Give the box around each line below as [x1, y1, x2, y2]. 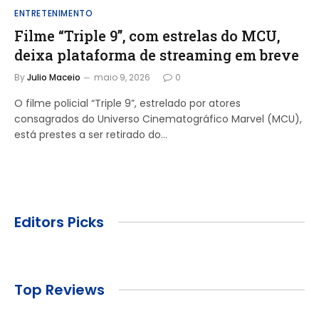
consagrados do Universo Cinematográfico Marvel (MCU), [14, 111, 302, 126]
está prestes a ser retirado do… [14, 127, 167, 142]
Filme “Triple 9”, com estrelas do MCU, [14, 26, 280, 45]
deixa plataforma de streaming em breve [14, 45, 299, 64]
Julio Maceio [27, 70, 80, 83]
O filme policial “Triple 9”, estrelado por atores [14, 95, 241, 110]
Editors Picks [14, 211, 104, 232]
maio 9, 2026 [94, 70, 150, 83]
